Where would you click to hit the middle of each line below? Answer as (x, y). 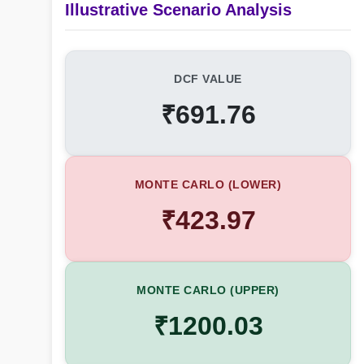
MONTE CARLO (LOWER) (208, 184)
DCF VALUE (208, 79)
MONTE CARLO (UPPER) (208, 290)
